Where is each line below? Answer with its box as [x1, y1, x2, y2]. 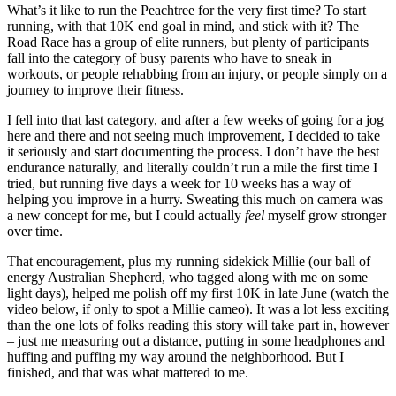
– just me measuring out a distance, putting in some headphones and [7, 333, 385, 349]
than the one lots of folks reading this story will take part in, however [7, 317, 389, 333]
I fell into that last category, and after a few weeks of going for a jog [7, 112, 384, 128]
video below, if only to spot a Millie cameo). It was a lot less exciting [7, 301, 389, 317]
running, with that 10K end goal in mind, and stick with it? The [7, 19, 359, 34]
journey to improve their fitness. [7, 82, 184, 98]
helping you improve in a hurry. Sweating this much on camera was [7, 192, 383, 208]
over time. [7, 224, 63, 240]
